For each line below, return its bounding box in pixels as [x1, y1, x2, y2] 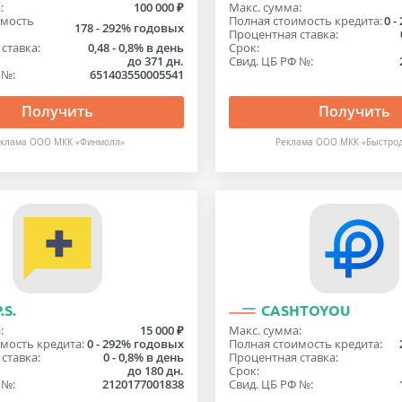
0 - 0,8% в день [102, 349, 184, 365]
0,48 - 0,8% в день [87, 39, 184, 56]
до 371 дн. [127, 53, 184, 69]
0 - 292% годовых [86, 336, 184, 352]
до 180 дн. [127, 363, 184, 379]
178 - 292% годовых [74, 19, 184, 36]
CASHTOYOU [260, 302, 350, 319]
